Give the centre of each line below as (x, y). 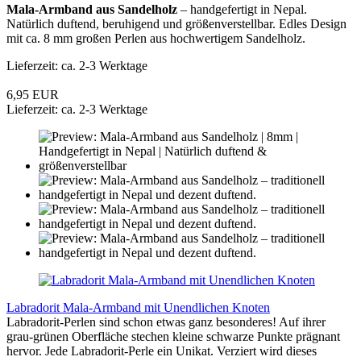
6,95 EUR (33, 94)
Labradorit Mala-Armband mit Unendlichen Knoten (138, 307)
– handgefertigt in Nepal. (242, 9)
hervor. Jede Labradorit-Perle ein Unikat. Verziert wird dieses (162, 351)
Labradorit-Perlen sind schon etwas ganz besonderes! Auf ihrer (166, 322)
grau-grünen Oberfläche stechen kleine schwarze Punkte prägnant (173, 336)
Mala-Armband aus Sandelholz (92, 9)
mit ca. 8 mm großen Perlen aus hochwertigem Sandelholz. (156, 38)
